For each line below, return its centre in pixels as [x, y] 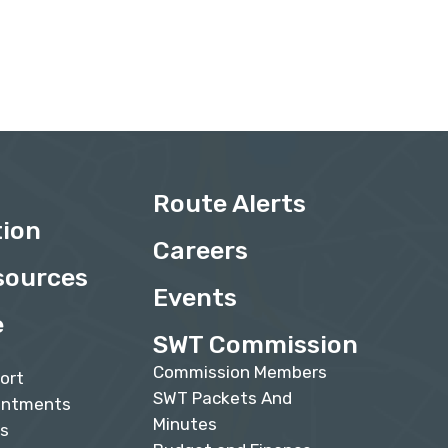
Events [194, 298]
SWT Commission [255, 345]
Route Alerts [229, 204]
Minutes [184, 424]
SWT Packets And [222, 398]
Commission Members [239, 372]
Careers [200, 251]
